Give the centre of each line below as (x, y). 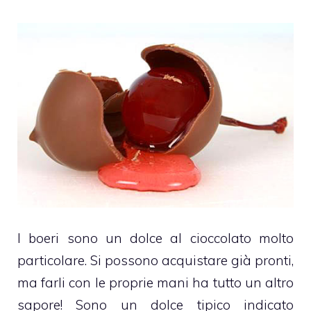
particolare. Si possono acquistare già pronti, (155, 261)
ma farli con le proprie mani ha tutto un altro (155, 283)
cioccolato (220, 238)
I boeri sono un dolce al (104, 238)
